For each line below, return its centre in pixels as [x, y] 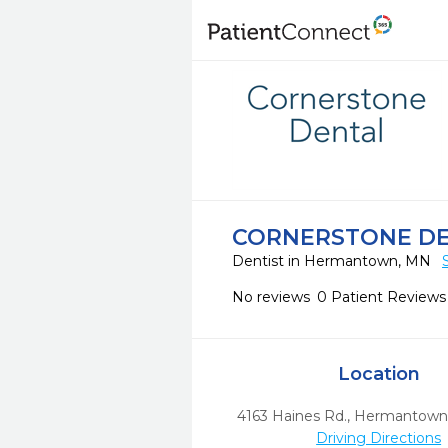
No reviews [271, 297]
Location [378, 374]
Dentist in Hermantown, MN [333, 261]
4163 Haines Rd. [291, 416]
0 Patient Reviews [381, 297]
